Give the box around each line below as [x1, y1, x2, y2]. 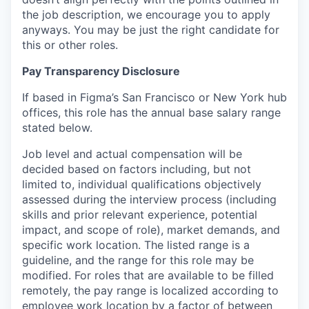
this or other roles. [22, 38, 118, 52]
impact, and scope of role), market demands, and [22, 223, 280, 237]
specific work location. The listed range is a [22, 238, 250, 252]
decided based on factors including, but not [22, 162, 251, 176]
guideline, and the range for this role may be [22, 253, 254, 267]
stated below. [22, 121, 92, 134]
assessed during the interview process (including [22, 192, 277, 206]
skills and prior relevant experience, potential [22, 208, 257, 221]
